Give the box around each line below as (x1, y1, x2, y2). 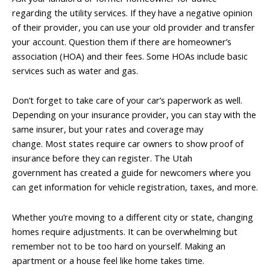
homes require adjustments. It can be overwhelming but (12, 225, 237, 237)
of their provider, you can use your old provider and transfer (12, 20, 255, 33)
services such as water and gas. (12, 64, 138, 77)
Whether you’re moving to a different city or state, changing (12, 210, 253, 223)
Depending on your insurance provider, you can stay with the (12, 108, 256, 121)
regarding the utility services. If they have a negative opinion (12, 6, 253, 19)
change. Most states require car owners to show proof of (12, 137, 243, 150)
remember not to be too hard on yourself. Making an (12, 239, 225, 252)
